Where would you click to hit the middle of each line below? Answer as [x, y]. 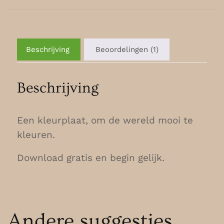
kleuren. [36, 135]
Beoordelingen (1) [127, 50]
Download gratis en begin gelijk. [91, 158]
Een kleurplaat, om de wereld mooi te [105, 120]
